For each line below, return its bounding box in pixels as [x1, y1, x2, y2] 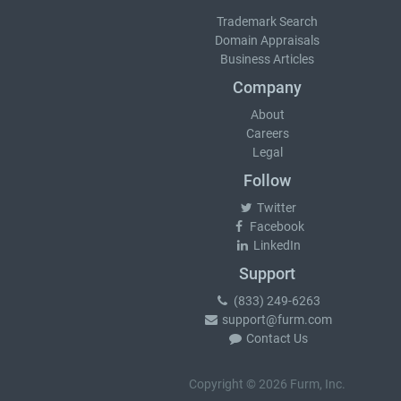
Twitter [254, 200, 296, 215]
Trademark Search [217, 14, 318, 29]
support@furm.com [218, 312, 332, 327]
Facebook [246, 219, 304, 234]
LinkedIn [250, 238, 301, 252]
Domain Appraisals [215, 33, 320, 47]
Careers [245, 126, 289, 141]
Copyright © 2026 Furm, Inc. [189, 377, 346, 391]
